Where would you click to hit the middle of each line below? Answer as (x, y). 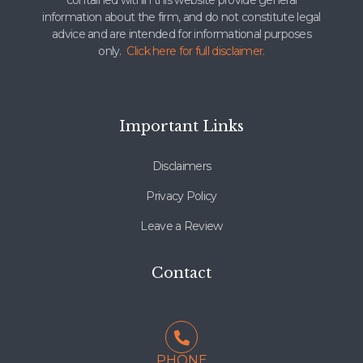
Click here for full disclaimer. (196, 51)
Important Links (181, 127)
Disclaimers (181, 167)
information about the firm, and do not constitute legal (181, 17)
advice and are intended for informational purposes (181, 34)
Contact (181, 273)
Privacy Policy (181, 196)
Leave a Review (181, 226)
